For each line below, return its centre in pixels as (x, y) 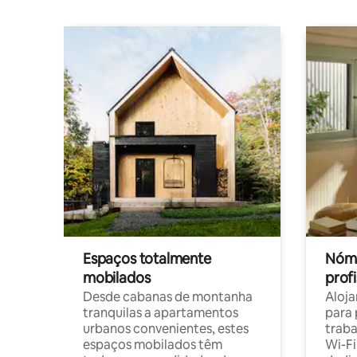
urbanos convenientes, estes (166, 329)
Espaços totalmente (147, 259)
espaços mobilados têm (153, 345)
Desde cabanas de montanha (168, 297)
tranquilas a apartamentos (161, 313)
